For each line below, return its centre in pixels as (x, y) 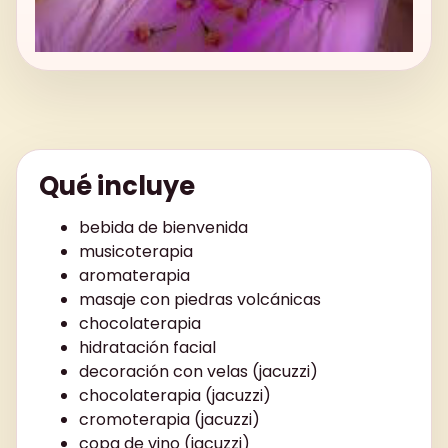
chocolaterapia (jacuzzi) (175, 395)
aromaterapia (134, 275)
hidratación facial (147, 347)
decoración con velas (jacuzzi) (198, 371)
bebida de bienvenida (163, 227)
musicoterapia (136, 251)
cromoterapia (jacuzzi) (169, 419)
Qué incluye (117, 185)
